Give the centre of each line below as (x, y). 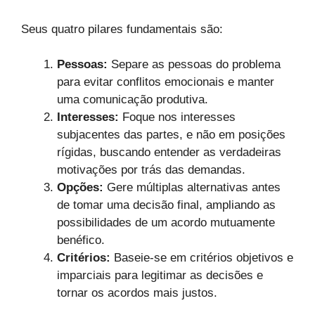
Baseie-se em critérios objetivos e (202, 258)
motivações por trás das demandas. (151, 170)
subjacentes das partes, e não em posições (171, 135)
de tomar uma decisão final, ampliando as (166, 205)
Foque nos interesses (177, 117)
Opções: (80, 188)
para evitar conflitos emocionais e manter (166, 82)
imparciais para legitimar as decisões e (160, 276)
